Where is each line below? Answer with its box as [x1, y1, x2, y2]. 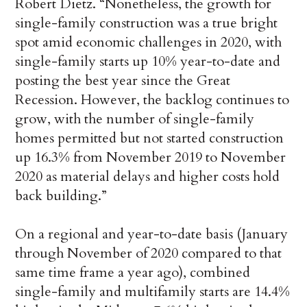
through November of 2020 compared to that [15, 244, 282, 263]
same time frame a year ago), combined [15, 263, 251, 282]
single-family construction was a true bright [15, 14, 278, 33]
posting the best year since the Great [15, 71, 231, 90]
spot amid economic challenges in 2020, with [15, 33, 282, 52]
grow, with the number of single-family [15, 110, 255, 129]
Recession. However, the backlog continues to [15, 90, 290, 110]
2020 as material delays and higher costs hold [15, 167, 280, 186]
